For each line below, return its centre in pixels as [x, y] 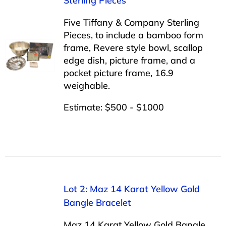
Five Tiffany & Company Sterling [131, 22]
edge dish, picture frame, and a [129, 60]
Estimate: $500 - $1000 [114, 107]
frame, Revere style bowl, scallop [133, 47]
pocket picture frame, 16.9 [118, 73]
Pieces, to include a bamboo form [133, 35]
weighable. [87, 85]
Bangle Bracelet [97, 202]
